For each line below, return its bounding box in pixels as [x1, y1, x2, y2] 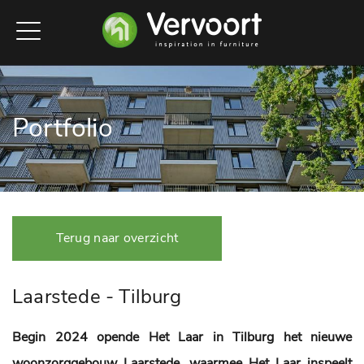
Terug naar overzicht [55, 229, 179, 247]
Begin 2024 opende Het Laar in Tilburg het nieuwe [12, 328, 352, 346]
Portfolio [12, 110, 113, 145]
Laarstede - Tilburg [12, 284, 181, 310]
